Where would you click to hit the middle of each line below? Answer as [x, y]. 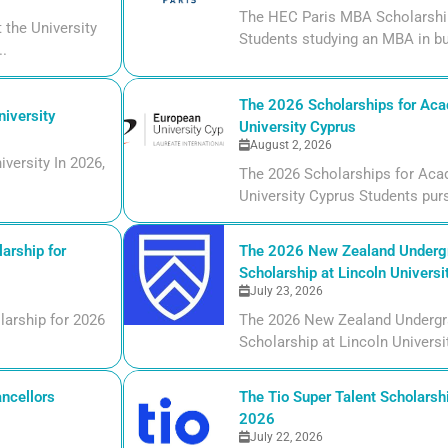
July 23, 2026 [286, 290]
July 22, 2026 [286, 436]
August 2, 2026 [290, 144]
